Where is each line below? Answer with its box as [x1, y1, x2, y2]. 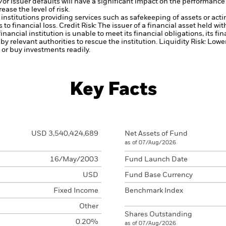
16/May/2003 [49, 156, 98, 163]
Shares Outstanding [125, 211, 192, 218]
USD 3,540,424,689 [31, 130, 98, 137]
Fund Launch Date [125, 156, 188, 163]
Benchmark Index [125, 187, 183, 194]
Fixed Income [53, 187, 98, 194]
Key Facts [69, 81, 157, 99]
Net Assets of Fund [125, 130, 188, 137]
